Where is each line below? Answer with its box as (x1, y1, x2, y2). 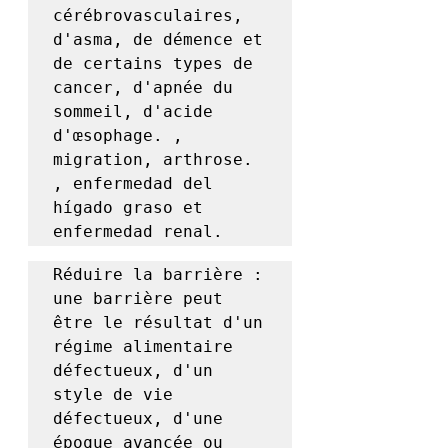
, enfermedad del (53, 174, 213, 194)
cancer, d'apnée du (53, 78, 233, 98)
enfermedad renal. (53, 222, 223, 242)
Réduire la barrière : (53, 265, 263, 285)
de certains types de (53, 54, 253, 74)
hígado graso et (53, 198, 203, 218)
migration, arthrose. (53, 150, 253, 170)
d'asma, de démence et (53, 30, 263, 50)
